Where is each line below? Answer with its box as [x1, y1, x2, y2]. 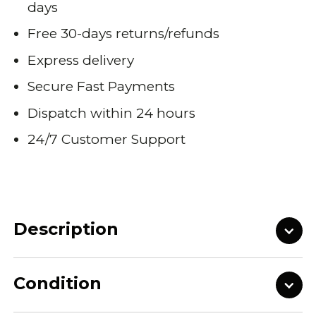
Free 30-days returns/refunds [28, 25, 220, 42]
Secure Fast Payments [28, 78, 176, 95]
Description [13, 218, 119, 239]
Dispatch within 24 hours [28, 104, 196, 121]
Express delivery [28, 51, 135, 68]
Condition [13, 273, 102, 293]
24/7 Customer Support [28, 131, 186, 148]
